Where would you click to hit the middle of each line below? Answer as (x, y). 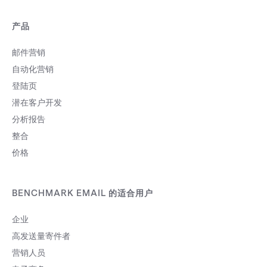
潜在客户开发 (37, 103)
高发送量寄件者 (41, 236)
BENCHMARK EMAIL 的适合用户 (83, 193)
